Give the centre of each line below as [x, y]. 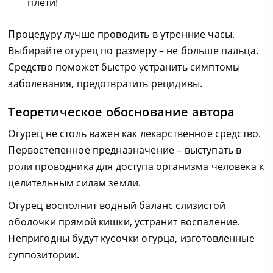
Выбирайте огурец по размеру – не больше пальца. [133, 51]
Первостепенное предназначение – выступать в [125, 150]
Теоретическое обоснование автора [122, 112]
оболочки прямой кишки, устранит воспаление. [124, 222]
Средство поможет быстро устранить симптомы [124, 67]
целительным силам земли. [75, 183]
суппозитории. [44, 255]
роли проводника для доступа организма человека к [136, 166]
